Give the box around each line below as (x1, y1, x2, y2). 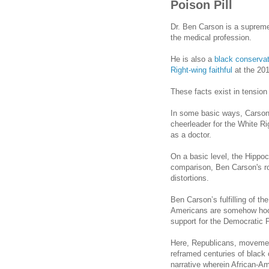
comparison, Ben (171, 163, 232, 172)
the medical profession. (171, 33, 252, 43)
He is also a (171, 55, 214, 64)
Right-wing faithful (171, 65, 232, 75)
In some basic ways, (171, 109, 245, 118)
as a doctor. (171, 130, 211, 140)
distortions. (171, 174, 209, 183)
